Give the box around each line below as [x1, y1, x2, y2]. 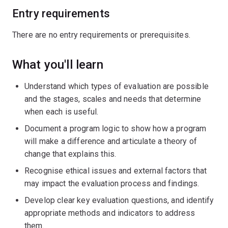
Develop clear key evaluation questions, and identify [24, 195, 214, 205]
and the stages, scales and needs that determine [24, 94, 202, 104]
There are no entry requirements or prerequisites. [12, 30, 190, 40]
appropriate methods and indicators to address [24, 208, 195, 218]
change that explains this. [24, 149, 117, 159]
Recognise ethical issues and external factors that [24, 166, 207, 176]
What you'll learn [12, 58, 103, 72]
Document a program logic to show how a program [24, 124, 207, 133]
